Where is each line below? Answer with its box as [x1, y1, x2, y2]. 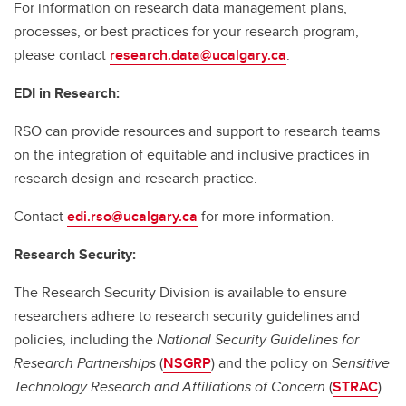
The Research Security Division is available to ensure [14, 282, 347, 304]
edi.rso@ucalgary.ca [67, 206, 198, 227]
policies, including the [14, 329, 157, 351]
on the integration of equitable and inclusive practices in [14, 144, 370, 166]
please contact [14, 44, 110, 66]
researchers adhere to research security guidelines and [14, 305, 360, 327]
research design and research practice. [14, 168, 257, 189]
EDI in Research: [14, 82, 120, 104]
